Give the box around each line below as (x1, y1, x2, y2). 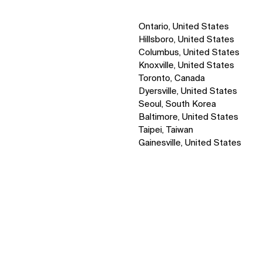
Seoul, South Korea (139, 100, 217, 109)
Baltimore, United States (139, 113, 239, 122)
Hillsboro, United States (139, 35, 235, 45)
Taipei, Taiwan (139, 126, 194, 135)
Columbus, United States (139, 48, 240, 58)
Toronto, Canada (139, 74, 205, 83)
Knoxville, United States (139, 61, 235, 70)
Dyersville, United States (139, 87, 238, 96)
